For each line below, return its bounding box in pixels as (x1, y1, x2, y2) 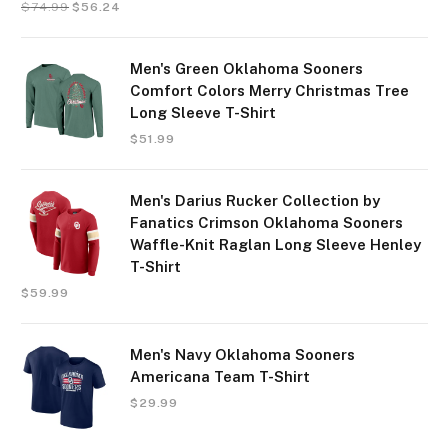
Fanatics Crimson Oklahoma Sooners (130, 214, 403, 232)
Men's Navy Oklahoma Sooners (130, 346, 355, 364)
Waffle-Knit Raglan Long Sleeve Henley (130, 236, 421, 254)
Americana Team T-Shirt (130, 368, 310, 386)
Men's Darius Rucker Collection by (130, 192, 380, 210)
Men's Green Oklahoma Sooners (130, 60, 363, 78)
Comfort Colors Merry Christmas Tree (130, 82, 409, 100)
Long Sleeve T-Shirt (130, 104, 276, 122)
